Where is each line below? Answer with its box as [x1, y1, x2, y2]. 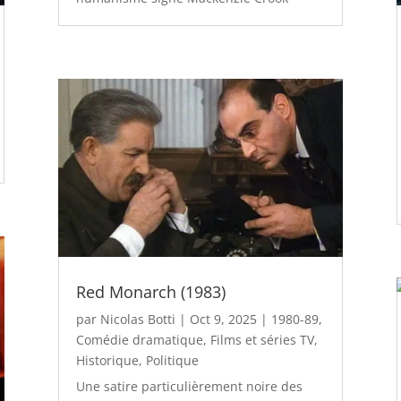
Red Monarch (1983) [75, 281, 226, 303]
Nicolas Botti [99, 311, 175, 328]
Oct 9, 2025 [189, 311, 257, 328]
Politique [145, 352, 199, 370]
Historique [75, 352, 139, 370]
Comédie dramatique [75, 331, 203, 349]
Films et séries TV [209, 331, 314, 349]
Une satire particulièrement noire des [75, 378, 303, 396]
